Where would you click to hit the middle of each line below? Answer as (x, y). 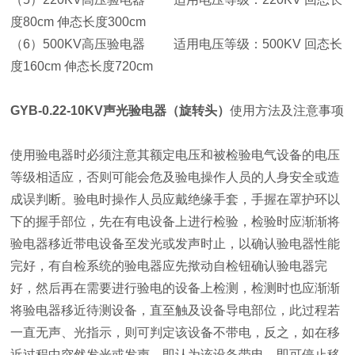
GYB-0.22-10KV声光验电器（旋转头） (120, 111)
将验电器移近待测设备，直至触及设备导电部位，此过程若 (176, 310)
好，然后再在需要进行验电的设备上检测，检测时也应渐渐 (176, 288)
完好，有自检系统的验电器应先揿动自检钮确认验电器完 (169, 266)
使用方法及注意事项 (287, 111)
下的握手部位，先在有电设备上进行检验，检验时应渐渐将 (176, 221)
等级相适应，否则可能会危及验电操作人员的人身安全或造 (176, 177)
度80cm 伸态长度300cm (93, 22)
